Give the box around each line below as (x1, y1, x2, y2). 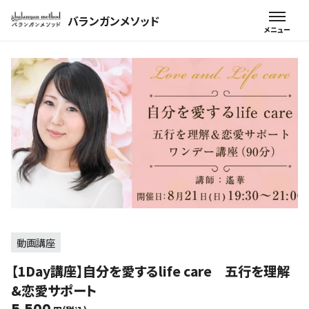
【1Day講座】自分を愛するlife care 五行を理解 (11, 261, 290, 281)
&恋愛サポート (11, 281, 97, 301)
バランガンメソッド (67, 12, 159, 29)
